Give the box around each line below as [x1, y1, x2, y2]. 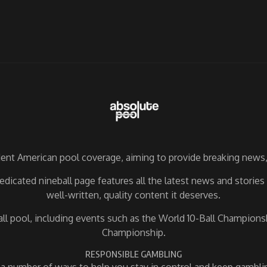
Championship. [101, 226, 166, 238]
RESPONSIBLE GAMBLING [85, 249, 182, 259]
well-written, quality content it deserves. [46, 189, 221, 201]
